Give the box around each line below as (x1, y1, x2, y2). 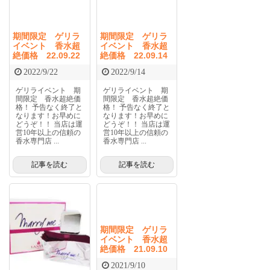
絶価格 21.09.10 (99, 243, 168, 254)
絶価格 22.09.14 (99, 50, 168, 60)
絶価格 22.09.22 (13, 50, 80, 60)
